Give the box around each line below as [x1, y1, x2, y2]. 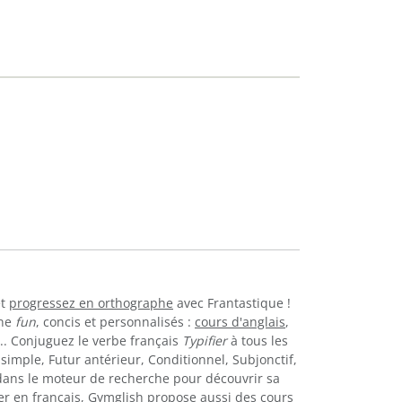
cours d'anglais [195, 312, 285, 330]
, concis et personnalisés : [36, 312, 195, 330]
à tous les [226, 331, 288, 349]
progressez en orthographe [9, 293, 173, 311]
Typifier [181, 331, 227, 349]
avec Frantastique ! [173, 293, 291, 311]
